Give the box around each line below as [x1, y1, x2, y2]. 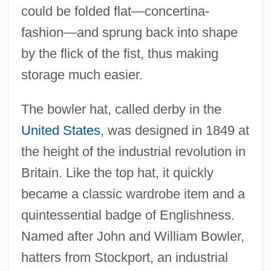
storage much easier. [21, 67, 143, 82]
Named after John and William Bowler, [21, 228, 244, 244]
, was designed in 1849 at [100, 122, 249, 138]
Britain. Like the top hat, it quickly [21, 165, 214, 180]
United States [21, 122, 100, 138]
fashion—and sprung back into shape [21, 24, 238, 40]
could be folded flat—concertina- [21, 3, 209, 19]
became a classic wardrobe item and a [21, 186, 245, 201]
